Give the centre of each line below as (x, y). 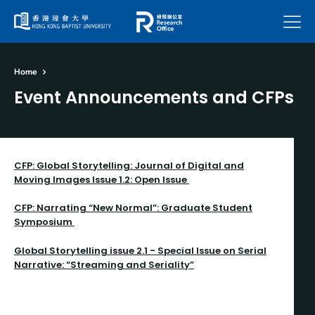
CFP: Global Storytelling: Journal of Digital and (129, 165)
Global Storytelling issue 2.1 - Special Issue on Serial (140, 250)
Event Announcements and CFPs (154, 97)
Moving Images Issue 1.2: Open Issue (102, 179)
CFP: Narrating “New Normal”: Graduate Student (133, 207)
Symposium (44, 221)
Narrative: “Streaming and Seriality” (104, 264)
